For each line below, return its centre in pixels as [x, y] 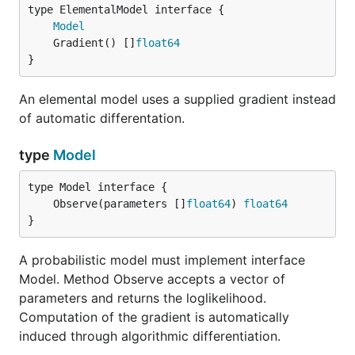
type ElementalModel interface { [126, 10]
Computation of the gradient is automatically [154, 317]
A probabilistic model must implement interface [162, 260]
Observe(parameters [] [120, 204]
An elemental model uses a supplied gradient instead [177, 99]
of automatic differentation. [102, 118]
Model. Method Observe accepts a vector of [152, 279]
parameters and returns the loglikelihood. [143, 298]
